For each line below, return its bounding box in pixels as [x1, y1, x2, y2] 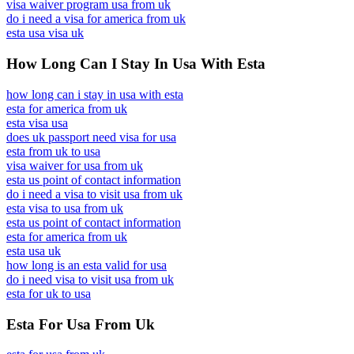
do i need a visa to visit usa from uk [6, 186, 183, 201]
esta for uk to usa [6, 286, 91, 300]
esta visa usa [6, 115, 68, 130]
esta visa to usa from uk [6, 201, 123, 215]
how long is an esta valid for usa [6, 258, 167, 272]
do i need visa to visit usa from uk [6, 272, 174, 286]
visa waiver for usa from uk [6, 158, 143, 172]
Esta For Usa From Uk [6, 315, 155, 333]
